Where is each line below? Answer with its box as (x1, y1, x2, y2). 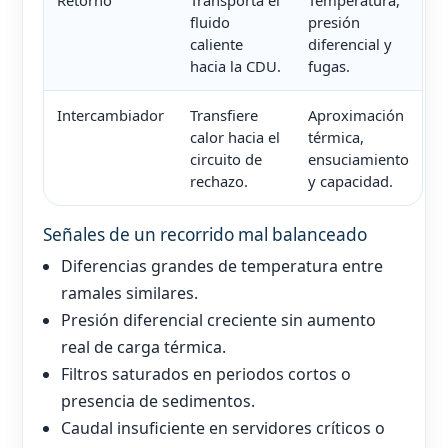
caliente (190, 34, 243, 55)
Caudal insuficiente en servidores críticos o (61, 417, 386, 440)
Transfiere (190, 105, 258, 126)
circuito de (190, 149, 262, 170)
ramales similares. (61, 282, 199, 305)
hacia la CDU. (190, 56, 281, 77)
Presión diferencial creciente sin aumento (61, 309, 377, 332)
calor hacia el (190, 127, 280, 148)
